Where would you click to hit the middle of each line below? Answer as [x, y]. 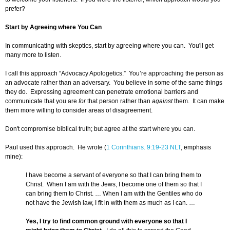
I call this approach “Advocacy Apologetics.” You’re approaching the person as [114, 74]
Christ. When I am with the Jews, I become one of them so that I [114, 185]
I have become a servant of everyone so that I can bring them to [113, 175]
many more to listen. [34, 55]
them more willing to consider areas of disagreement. [79, 111]
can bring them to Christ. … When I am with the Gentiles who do [114, 194]
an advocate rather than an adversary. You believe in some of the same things [114, 83]
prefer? [16, 9]
